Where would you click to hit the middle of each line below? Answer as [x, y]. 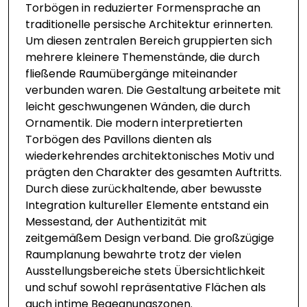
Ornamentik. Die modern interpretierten [134, 123]
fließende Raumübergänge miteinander [132, 74]
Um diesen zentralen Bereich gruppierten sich [149, 41]
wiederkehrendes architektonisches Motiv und [150, 156]
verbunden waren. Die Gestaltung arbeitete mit [153, 90]
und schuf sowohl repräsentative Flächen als [146, 288]
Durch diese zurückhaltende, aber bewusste [144, 189]
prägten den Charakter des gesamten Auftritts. [153, 173]
